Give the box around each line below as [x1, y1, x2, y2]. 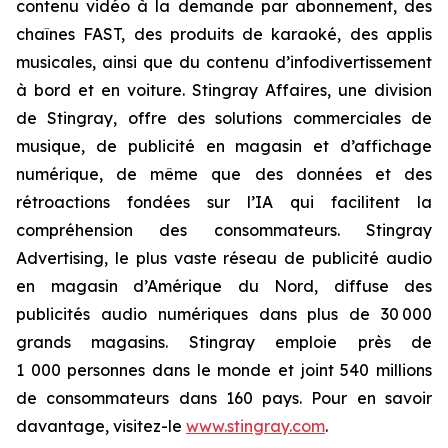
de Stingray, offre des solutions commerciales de [16, 108, 432, 129]
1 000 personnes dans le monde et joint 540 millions [16, 360, 432, 381]
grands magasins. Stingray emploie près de [16, 332, 432, 353]
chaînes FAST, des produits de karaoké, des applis [16, 24, 432, 45]
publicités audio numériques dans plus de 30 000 [16, 304, 432, 325]
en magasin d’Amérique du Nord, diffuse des [16, 276, 432, 297]
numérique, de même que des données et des [16, 164, 432, 185]
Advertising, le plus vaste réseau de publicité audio [16, 248, 432, 269]
